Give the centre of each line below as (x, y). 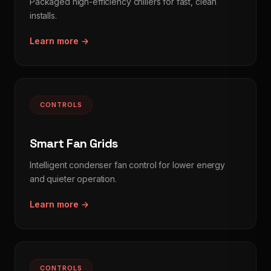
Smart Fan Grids (74, 143)
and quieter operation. (73, 179)
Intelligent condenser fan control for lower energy (127, 165)
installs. (43, 15)
